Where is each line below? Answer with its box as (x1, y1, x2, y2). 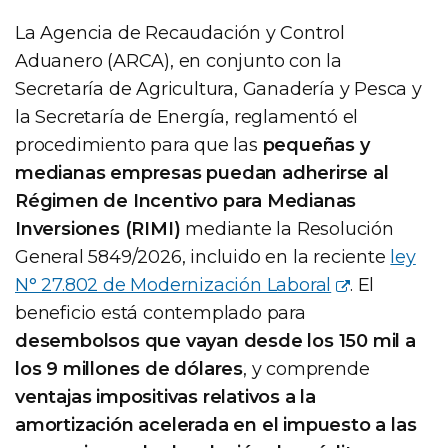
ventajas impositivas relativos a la (15, 385, 316, 408)
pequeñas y (262, 133, 370, 156)
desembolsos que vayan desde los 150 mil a (15, 329, 416, 352)
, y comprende (243, 357, 370, 380)
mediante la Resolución (180, 217, 394, 240)
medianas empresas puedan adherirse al (15, 161, 389, 184)
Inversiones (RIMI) (15, 217, 181, 240)
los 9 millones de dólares (15, 357, 244, 380)
